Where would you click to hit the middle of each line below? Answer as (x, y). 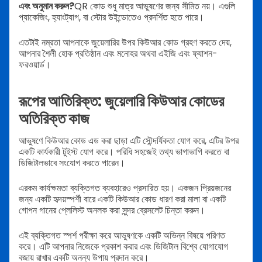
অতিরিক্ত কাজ (54, 119)
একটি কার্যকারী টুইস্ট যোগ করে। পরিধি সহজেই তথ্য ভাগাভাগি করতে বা (124, 151)
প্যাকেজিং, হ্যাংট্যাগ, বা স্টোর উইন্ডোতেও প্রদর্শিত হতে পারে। (111, 17)
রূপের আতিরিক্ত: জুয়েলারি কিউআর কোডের (121, 101)
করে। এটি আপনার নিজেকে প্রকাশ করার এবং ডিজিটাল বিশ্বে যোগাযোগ (123, 246)
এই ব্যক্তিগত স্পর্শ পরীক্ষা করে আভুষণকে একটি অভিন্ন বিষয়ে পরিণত (122, 235)
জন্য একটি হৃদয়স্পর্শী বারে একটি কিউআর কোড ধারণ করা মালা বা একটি (122, 199)
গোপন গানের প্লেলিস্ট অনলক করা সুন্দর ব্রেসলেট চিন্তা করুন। (112, 210)
